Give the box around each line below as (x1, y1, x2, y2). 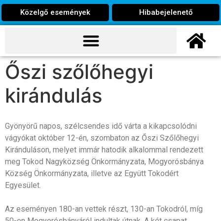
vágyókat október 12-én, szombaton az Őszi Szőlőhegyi (5, 133, 199, 143)
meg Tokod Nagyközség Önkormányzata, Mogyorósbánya (5, 156, 204, 166)
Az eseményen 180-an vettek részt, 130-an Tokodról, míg (5, 204, 203, 214)
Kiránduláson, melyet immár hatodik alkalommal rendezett (5, 145, 203, 154)
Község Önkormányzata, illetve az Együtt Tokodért (5, 168, 179, 178)
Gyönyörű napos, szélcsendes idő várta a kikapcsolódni (5, 121, 197, 131)
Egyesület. (5, 180, 41, 190)
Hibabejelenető (139, 8, 193, 17)
